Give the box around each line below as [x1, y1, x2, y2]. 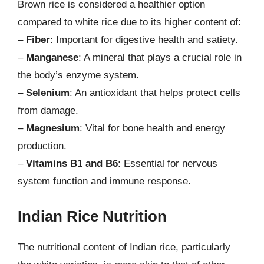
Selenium [26, 87, 70, 98]
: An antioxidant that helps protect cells [70, 87, 240, 98]
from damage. [18, 105, 78, 116]
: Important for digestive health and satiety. [50, 34, 238, 45]
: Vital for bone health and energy [80, 123, 225, 134]
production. [18, 140, 67, 151]
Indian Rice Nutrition [18, 207, 167, 225]
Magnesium [26, 123, 80, 134]
